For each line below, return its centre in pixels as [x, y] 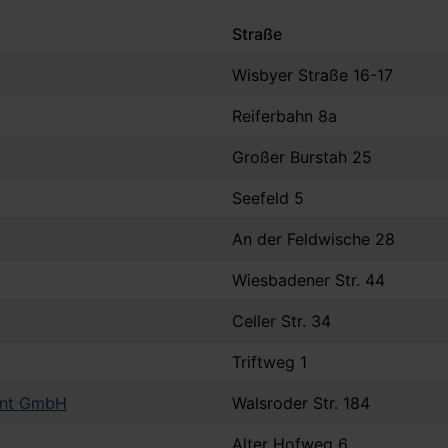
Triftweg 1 [269, 362]
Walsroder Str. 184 [301, 403]
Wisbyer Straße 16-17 [312, 75]
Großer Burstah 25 [302, 157]
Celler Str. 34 [281, 321]
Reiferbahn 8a [284, 116]
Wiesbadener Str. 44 [308, 280]
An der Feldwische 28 [313, 239]
